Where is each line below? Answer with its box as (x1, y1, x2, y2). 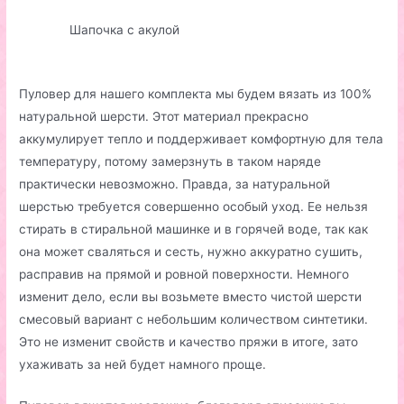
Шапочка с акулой (69, 22, 179, 37)
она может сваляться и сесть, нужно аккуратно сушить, (19, 243, 363, 259)
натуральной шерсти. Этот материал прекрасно (19, 108, 309, 124)
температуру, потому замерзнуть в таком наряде (19, 153, 322, 169)
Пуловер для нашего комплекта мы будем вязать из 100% (19, 86, 372, 101)
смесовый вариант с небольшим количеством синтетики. (19, 311, 369, 326)
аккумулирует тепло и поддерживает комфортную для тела (19, 131, 384, 146)
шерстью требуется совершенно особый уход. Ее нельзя (19, 198, 369, 214)
